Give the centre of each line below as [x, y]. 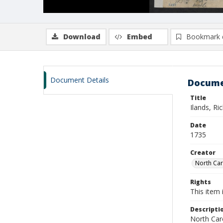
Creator [203, 153]
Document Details [80, 80]
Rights [201, 182]
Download [82, 37]
